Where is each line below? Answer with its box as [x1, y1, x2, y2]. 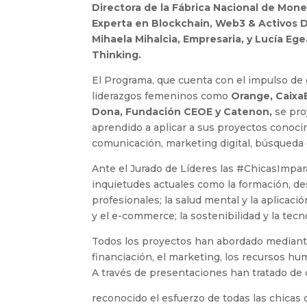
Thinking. [92, 49, 142, 62]
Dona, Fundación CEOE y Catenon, [92, 106, 273, 119]
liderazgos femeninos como [92, 90, 229, 103]
